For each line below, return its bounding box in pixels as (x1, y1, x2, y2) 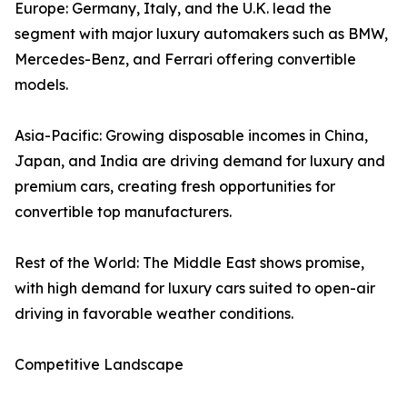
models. (15, 75, 68, 94)
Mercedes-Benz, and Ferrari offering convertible (15, 50, 356, 69)
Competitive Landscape (15, 355, 184, 374)
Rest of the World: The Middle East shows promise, (15, 253, 364, 273)
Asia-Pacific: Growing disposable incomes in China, (15, 126, 368, 145)
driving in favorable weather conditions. (15, 304, 293, 323)
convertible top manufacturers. (15, 203, 232, 222)
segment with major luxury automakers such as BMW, (15, 25, 388, 44)
